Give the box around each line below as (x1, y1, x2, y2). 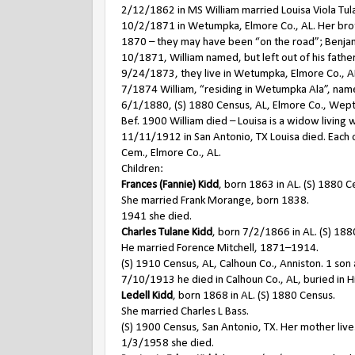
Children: (121, 163, 163, 175)
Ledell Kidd (121, 290, 173, 302)
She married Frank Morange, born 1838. (121, 195, 309, 207)
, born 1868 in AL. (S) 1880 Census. (173, 290, 335, 302)
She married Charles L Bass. (121, 306, 249, 318)
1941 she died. (121, 211, 192, 223)
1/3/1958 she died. (121, 338, 214, 349)
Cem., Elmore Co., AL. (121, 147, 221, 159)
